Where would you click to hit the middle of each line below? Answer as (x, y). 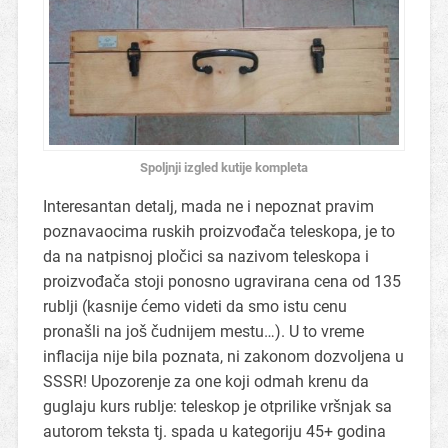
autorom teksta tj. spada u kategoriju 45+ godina (214, 431)
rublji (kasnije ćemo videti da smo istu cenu (194, 306)
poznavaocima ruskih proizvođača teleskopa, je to (218, 231)
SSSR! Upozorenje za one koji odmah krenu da (205, 381)
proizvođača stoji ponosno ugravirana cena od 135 (221, 281)
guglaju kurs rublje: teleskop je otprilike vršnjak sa (217, 406)
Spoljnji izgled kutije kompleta (224, 167)
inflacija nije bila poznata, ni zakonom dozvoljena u (223, 356)
